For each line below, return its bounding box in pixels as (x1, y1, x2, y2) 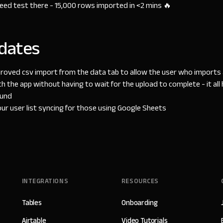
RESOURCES (121, 175, 159, 187)
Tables (21, 195, 42, 210)
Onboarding (121, 195, 158, 210)
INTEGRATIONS (21, 175, 69, 187)
